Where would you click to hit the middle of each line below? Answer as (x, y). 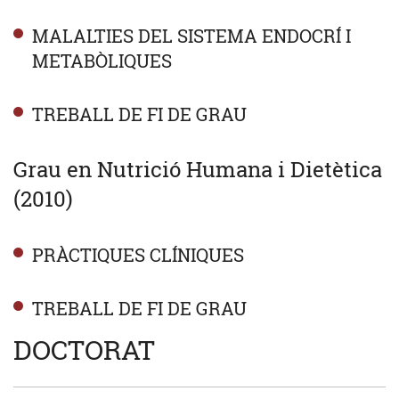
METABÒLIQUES (102, 60)
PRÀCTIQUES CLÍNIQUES (138, 254)
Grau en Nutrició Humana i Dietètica (198, 169)
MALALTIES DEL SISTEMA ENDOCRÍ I (191, 35)
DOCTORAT (84, 349)
